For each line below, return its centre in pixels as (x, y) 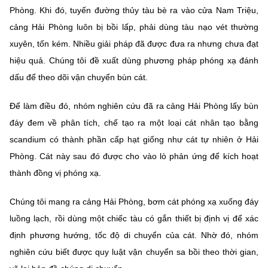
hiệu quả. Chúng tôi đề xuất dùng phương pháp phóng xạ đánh (134, 61)
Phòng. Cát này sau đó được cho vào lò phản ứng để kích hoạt (134, 156)
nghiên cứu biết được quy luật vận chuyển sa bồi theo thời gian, (134, 252)
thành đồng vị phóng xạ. (55, 173)
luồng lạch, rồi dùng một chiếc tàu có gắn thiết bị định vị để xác (134, 219)
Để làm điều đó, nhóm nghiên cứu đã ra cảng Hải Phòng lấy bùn (134, 106)
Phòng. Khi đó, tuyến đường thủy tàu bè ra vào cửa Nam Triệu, (134, 10)
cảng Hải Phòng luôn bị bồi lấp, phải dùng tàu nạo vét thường (134, 27)
